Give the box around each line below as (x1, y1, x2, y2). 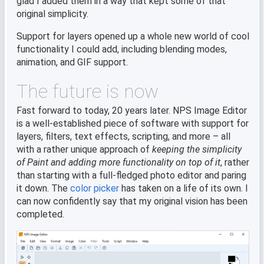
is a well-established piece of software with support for (16, 117, 249, 129)
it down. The (16, 182, 70, 194)
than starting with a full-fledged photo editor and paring (16, 169, 246, 181)
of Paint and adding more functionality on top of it (16, 156, 220, 168)
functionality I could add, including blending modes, (16, 43, 227, 55)
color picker (70, 182, 119, 194)
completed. (16, 208, 64, 220)
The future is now (16, 80, 159, 103)
